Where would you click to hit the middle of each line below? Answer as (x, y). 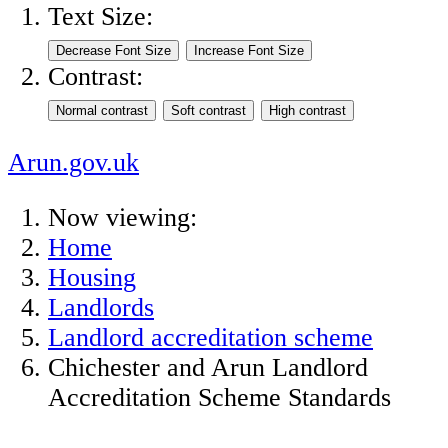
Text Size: (100, 17)
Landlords (101, 308)
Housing (92, 278)
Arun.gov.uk (73, 162)
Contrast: (95, 77)
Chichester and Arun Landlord (208, 368)
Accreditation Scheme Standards (219, 398)
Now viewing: (122, 218)
